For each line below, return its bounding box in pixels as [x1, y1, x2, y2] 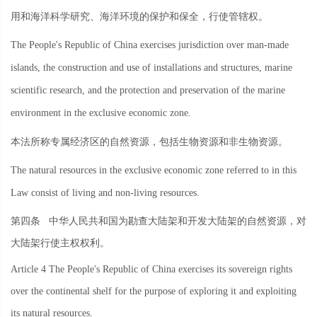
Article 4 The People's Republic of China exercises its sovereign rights [11, 264, 292, 275]
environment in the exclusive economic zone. [11, 108, 191, 119]
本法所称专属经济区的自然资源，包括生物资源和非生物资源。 [11, 136, 288, 147]
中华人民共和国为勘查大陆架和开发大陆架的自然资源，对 [40, 215, 306, 226]
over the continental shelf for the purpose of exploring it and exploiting [11, 286, 296, 297]
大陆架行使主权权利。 [11, 237, 110, 248]
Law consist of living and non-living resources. [11, 188, 200, 199]
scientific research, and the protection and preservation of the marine [11, 85, 285, 96]
